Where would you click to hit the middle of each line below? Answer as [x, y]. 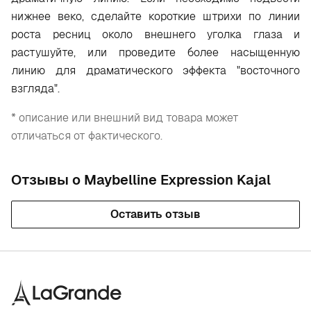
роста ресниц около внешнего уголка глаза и [155, 34]
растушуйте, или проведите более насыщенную [155, 52]
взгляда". [37, 89]
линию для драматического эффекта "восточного [155, 70]
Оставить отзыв [155, 214]
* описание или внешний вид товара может [125, 118]
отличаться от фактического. [87, 136]
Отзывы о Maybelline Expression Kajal [141, 180]
